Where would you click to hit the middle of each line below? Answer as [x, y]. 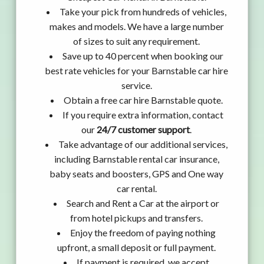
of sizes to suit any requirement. [136, 41]
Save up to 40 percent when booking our [143, 56]
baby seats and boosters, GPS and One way [136, 174]
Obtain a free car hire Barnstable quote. [143, 100]
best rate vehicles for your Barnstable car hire [136, 71]
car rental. [136, 189]
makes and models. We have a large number [136, 27]
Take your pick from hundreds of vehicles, [143, 12]
